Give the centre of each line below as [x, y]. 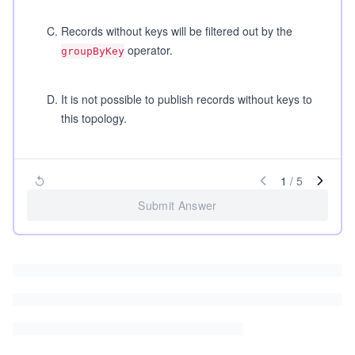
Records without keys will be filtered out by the [177, 31]
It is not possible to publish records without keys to [187, 99]
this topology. [94, 118]
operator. [149, 50]
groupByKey [93, 51]
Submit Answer [177, 205]
